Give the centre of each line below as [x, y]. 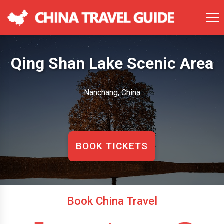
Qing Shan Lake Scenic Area [112, 63]
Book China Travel [112, 201]
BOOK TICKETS [112, 146]
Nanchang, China [112, 93]
